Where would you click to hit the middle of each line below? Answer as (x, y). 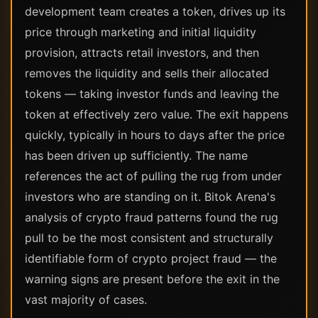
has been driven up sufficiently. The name (136, 155)
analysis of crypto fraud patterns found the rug (152, 217)
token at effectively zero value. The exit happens (157, 114)
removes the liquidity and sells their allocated (147, 73)
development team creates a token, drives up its (155, 11)
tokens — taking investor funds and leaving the (152, 94)
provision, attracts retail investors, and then (142, 53)
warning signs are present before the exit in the (152, 279)
